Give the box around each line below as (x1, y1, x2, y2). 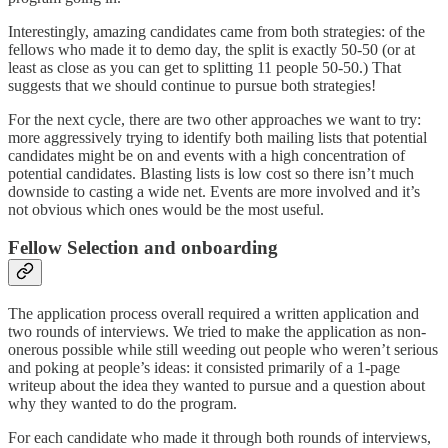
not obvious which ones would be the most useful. (8, 200, 332, 218)
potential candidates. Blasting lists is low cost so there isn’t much (8, 164, 414, 182)
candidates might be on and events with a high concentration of (8, 146, 405, 164)
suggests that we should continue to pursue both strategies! (8, 76, 380, 94)
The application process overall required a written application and (8, 304, 419, 322)
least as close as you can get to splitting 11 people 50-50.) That (8, 58, 401, 76)
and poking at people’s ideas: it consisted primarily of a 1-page (8, 358, 400, 376)
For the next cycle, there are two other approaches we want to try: (8, 110, 421, 128)
